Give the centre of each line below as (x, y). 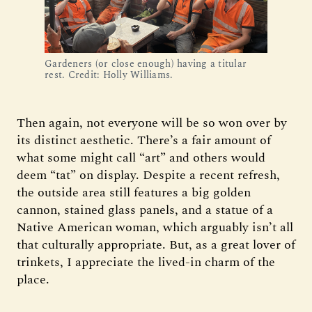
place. (35, 279)
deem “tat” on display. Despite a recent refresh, (148, 175)
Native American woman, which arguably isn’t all (155, 227)
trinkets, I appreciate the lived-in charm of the (146, 262)
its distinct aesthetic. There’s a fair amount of (144, 140)
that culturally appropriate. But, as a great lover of (156, 244)
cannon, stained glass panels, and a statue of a (145, 210)
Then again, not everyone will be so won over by (152, 123)
